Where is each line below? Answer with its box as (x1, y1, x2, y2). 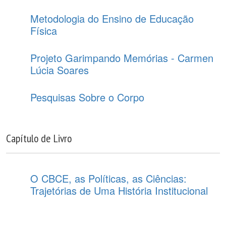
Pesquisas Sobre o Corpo (30, 90, 144, 104)
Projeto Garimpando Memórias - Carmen (30, 50, 213, 65)
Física (30, 23, 57, 38)
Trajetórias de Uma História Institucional (30, 183, 208, 198)
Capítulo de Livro (6, 131, 72, 145)
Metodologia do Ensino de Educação (30, 11, 194, 26)
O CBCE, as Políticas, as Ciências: (30, 171, 187, 186)
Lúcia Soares (30, 63, 89, 77)
